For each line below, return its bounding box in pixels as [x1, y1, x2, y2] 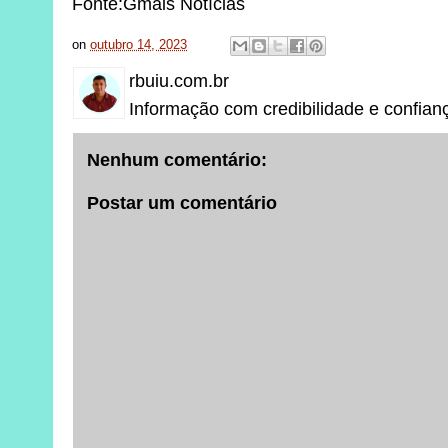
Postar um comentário [87, 193, 278, 213]
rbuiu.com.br [129, 70, 230, 91]
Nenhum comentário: [87, 149, 268, 170]
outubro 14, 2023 [90, 36, 188, 52]
